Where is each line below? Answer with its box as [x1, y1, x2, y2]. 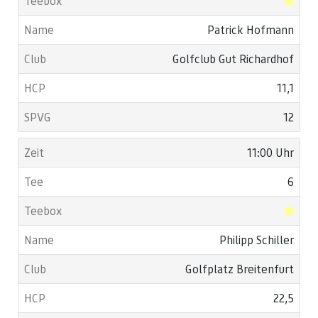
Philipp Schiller [219, 232, 294, 248]
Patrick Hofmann [207, 22, 294, 38]
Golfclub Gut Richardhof [172, 51, 294, 67]
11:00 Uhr [247, 145, 294, 160]
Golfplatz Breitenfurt [185, 261, 294, 277]
